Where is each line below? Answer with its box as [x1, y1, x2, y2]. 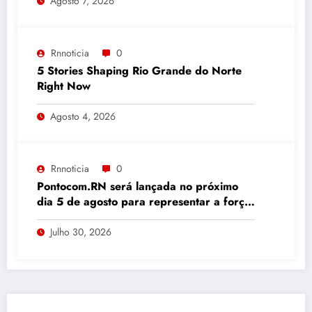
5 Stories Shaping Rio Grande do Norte [37, 62, 242, 79]
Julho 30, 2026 [50, 224, 111, 239]
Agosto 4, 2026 [50, 109, 116, 123]
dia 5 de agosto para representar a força [37, 193, 251, 210]
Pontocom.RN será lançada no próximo [37, 178, 238, 194]
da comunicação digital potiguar [37, 208, 203, 225]
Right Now [37, 77, 91, 94]
